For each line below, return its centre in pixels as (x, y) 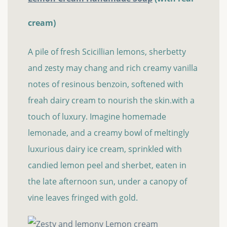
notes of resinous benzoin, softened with (106, 84)
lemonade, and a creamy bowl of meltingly (108, 133)
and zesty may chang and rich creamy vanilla (113, 68)
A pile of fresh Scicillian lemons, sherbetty (107, 52)
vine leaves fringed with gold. (83, 198)
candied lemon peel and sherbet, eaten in (107, 165)
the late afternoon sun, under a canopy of (107, 182)
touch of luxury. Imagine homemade (97, 117)
